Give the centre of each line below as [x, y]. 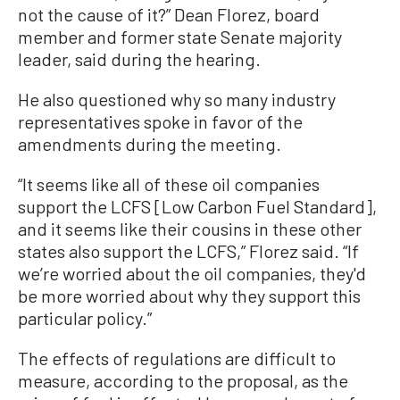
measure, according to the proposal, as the [183, 381]
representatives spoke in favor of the [160, 122]
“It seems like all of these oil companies [169, 184]
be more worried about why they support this [189, 296]
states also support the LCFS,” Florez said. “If [188, 251]
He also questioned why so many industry [177, 100]
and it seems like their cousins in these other [190, 229]
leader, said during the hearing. [139, 59]
